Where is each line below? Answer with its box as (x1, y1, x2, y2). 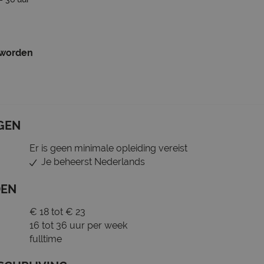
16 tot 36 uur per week (29, 220, 127, 231)
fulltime (29, 233, 62, 245)
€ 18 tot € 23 (29, 206, 85, 217)
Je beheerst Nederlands (41, 156, 145, 167)
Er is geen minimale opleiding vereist (29, 143, 187, 154)
